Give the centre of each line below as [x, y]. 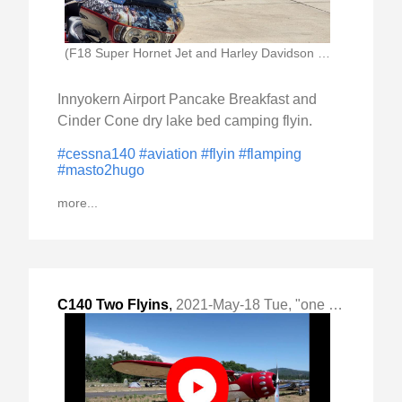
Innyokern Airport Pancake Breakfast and [187, 99]
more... [78, 202]
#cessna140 [98, 153]
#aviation [170, 153]
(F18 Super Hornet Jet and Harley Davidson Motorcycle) [324, 52]
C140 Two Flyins [113, 304]
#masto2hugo [101, 170]
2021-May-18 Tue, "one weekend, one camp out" [252, 304]
